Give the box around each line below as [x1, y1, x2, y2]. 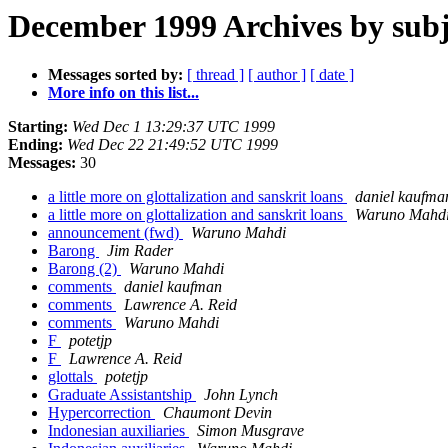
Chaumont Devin [163, 404, 272, 422]
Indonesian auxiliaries [48, 422, 189, 440]
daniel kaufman [124, 278, 222, 296]
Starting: [8, 118, 68, 136]
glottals [48, 368, 97, 386]
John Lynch [204, 386, 278, 404]
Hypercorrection [48, 404, 155, 422]
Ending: [8, 136, 63, 154]
